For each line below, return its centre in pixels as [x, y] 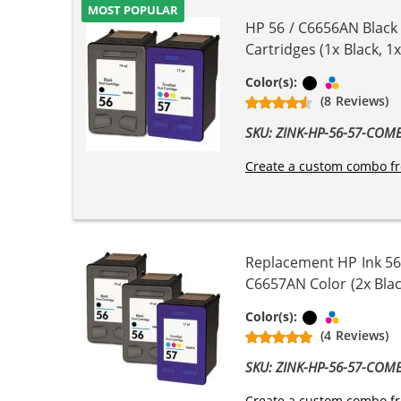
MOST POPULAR [133, 10]
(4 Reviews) [354, 336]
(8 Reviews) [354, 101]
